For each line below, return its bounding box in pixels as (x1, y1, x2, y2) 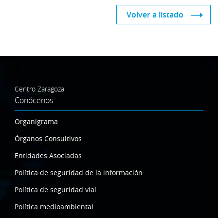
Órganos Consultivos (15, 133, 82, 143)
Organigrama (15, 116, 58, 126)
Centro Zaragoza (15, 84, 64, 93)
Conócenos (15, 94, 53, 106)
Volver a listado (127, 9, 183, 20)
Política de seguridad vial (15, 184, 96, 194)
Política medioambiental (15, 201, 93, 211)
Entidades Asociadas (15, 150, 82, 160)
